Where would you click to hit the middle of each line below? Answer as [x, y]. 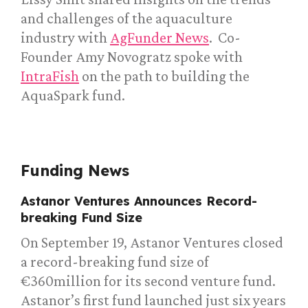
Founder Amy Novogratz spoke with [132, 57]
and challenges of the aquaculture [126, 19]
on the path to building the [164, 76]
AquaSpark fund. [73, 96]
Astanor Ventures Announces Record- [139, 201]
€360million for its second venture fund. [148, 281]
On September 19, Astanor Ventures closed [152, 243]
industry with [65, 38]
